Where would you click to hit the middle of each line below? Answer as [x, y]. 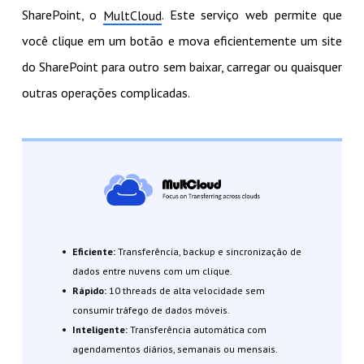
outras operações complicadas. [106, 93]
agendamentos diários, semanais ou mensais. [175, 349]
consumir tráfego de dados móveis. [151, 310]
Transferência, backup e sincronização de [209, 251]
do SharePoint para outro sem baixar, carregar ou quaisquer [182, 67]
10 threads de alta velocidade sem [186, 290]
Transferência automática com [198, 329]
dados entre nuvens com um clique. [152, 271]
